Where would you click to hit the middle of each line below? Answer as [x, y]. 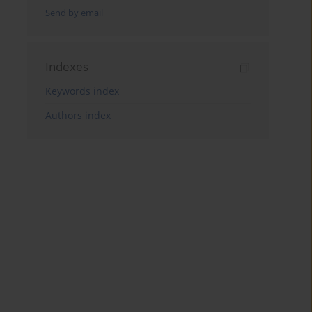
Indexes [67, 67]
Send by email [75, 13]
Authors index [78, 116]
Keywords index [83, 91]
